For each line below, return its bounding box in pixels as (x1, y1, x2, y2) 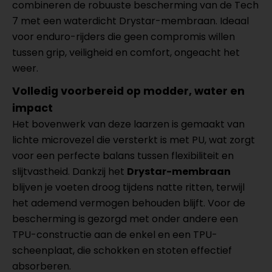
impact (12, 101, 53, 115)
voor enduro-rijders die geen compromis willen (12, 30, 235, 44)
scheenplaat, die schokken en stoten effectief (12, 243, 232, 257)
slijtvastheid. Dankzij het (12, 165, 127, 178)
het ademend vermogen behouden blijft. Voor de (12, 196, 245, 210)
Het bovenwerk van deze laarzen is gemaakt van (12, 117, 245, 131)
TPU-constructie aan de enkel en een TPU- (12, 228, 217, 242)
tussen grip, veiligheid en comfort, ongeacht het (12, 46, 240, 59)
